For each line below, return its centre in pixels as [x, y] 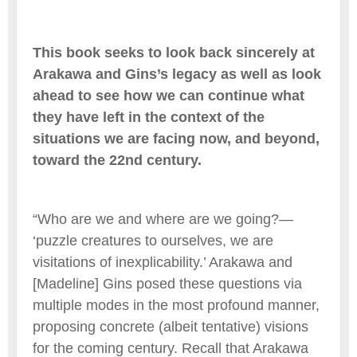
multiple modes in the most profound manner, [176, 305]
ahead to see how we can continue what [169, 95]
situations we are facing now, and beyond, [176, 138]
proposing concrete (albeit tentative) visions [171, 326]
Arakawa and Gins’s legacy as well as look [177, 74]
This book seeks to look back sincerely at [174, 52]
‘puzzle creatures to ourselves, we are [153, 240]
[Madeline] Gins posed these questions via [167, 283]
